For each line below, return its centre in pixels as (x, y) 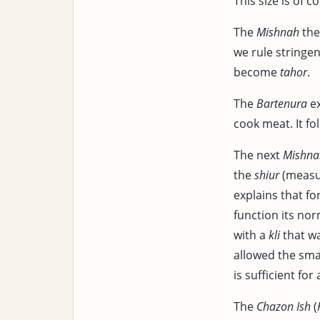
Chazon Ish (284, 306)
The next (258, 155)
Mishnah (278, 32)
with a (251, 235)
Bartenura (282, 103)
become (257, 72)
